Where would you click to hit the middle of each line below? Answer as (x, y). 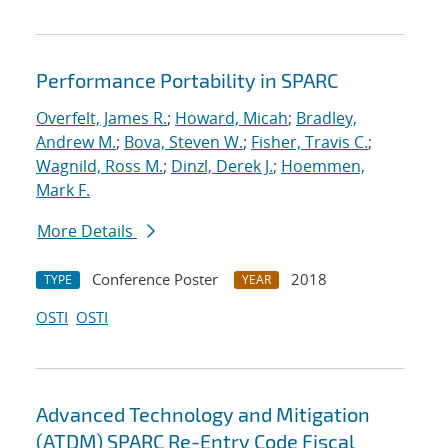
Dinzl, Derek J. (222, 166)
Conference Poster (155, 279)
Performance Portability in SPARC (187, 80)
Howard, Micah (231, 118)
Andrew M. (76, 142)
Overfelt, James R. (101, 118)
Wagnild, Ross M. (99, 166)
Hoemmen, (323, 166)
